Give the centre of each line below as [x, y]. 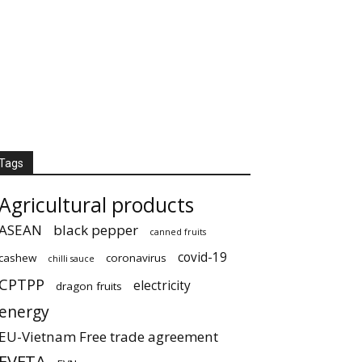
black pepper [96, 230]
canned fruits [178, 232]
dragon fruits [89, 286]
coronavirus [136, 258]
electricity [162, 286]
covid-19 [202, 257]
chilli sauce [71, 259]
